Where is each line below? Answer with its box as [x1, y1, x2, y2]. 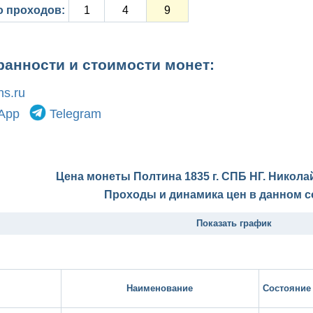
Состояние [262, 283, 311, 294]
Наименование [126, 283, 193, 294]
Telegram [50, 107, 101, 122]
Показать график [196, 218, 272, 229]
